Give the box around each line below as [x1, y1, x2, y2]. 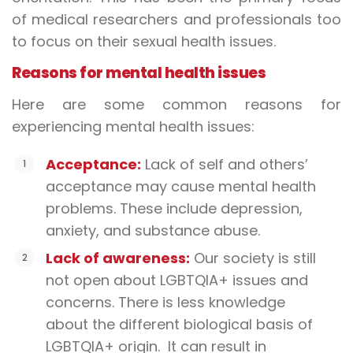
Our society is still [190, 248, 316, 269]
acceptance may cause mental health [46, 176, 316, 197]
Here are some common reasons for [12, 95, 341, 115]
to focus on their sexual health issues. [12, 32, 280, 52]
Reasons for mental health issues [12, 62, 266, 84]
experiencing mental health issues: [12, 117, 258, 137]
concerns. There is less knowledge [46, 292, 285, 313]
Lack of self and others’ [141, 154, 308, 175]
